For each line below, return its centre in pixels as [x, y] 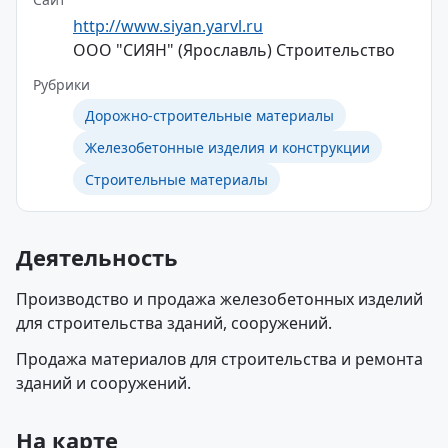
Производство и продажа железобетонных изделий [219, 299]
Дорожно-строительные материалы [209, 115]
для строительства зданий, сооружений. [174, 323]
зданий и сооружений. [103, 383]
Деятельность [97, 257]
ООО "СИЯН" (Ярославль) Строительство [234, 50]
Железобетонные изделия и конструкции [227, 147]
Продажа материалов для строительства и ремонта [219, 359]
